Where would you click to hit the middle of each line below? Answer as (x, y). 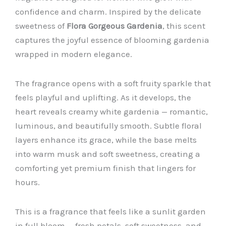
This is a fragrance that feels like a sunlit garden (110, 211)
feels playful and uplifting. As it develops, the (103, 98)
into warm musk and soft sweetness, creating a (108, 154)
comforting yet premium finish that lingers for (105, 168)
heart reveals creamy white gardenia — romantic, (111, 112)
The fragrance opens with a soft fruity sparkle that (113, 83)
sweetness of (41, 26)
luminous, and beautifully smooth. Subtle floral (108, 126)
